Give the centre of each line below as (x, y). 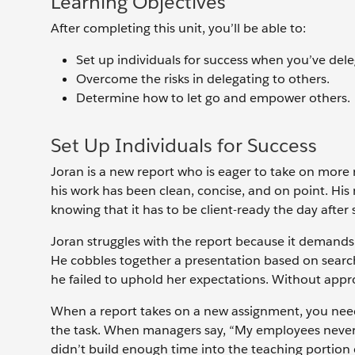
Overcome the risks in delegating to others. (203, 79)
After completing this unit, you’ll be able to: (178, 28)
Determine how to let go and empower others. (213, 98)
